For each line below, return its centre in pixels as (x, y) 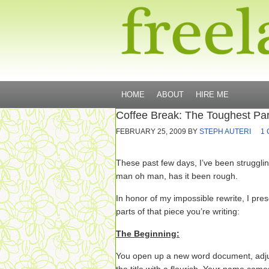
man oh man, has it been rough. (177, 176)
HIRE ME (212, 95)
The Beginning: (148, 234)
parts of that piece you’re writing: (178, 211)
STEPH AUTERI (225, 131)
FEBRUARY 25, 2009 (151, 131)
